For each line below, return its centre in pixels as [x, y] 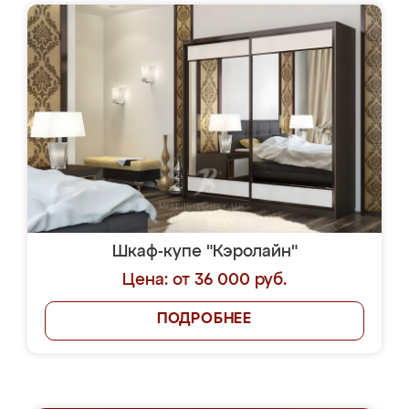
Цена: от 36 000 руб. [204, 280]
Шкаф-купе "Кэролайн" [204, 252]
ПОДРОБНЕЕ [204, 320]
